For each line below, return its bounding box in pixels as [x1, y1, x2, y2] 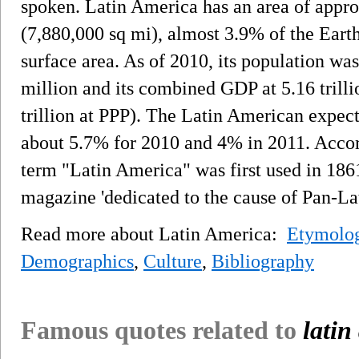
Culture [143, 250, 202, 272]
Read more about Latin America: [21, 223, 287, 244]
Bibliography [212, 250, 314, 272]
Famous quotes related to [21, 315, 303, 345]
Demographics [21, 250, 134, 272]
